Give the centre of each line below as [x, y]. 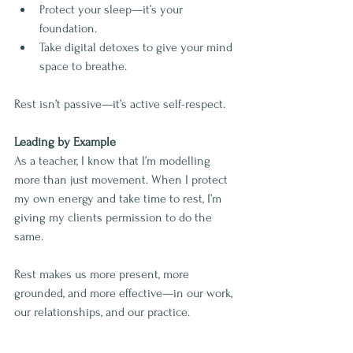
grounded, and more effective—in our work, [125, 294]
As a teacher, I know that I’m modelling [114, 161]
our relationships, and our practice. [102, 312]
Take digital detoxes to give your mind [137, 48]
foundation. [68, 29]
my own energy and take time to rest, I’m [119, 199]
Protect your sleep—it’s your [113, 10]
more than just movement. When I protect [123, 180]
